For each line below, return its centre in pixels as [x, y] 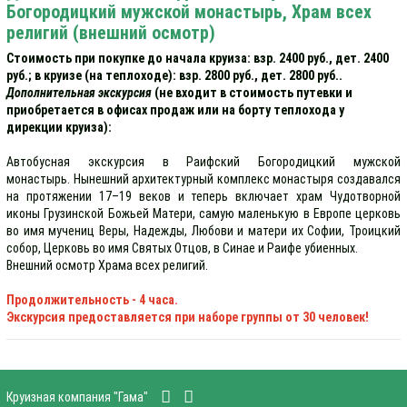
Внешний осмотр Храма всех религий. [107, 265]
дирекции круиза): [59, 127]
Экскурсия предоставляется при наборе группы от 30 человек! [188, 317]
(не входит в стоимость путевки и [252, 93]
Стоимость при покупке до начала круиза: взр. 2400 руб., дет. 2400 [198, 58]
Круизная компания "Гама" [77, 397]
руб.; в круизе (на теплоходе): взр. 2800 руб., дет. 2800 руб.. [174, 75]
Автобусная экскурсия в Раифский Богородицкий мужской [203, 162]
